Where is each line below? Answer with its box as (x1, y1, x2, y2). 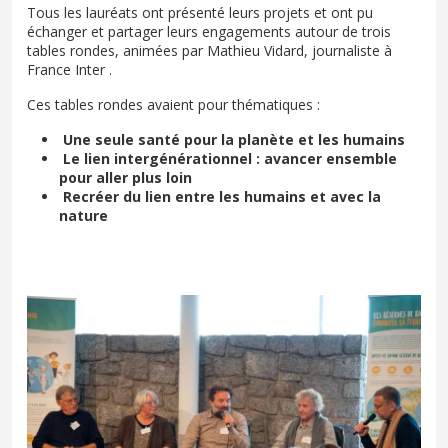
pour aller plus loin (59, 168, 196, 188)
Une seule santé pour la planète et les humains (59, 130, 409, 150)
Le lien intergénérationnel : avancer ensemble (59, 149, 397, 169)
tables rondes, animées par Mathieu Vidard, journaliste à (27, 41, 392, 61)
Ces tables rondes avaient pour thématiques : (27, 95, 320, 115)
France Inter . (27, 60, 112, 80)
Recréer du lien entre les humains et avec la (59, 187, 381, 207)
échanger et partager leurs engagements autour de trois (27, 22, 391, 42)
